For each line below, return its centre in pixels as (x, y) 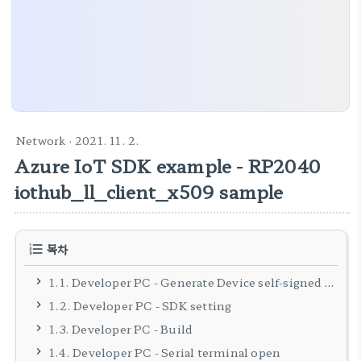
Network (41, 140)
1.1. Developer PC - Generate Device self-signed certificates (187, 282)
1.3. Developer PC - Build (121, 329)
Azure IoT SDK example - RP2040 (168, 165)
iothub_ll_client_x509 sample (149, 191)
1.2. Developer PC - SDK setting (141, 305)
